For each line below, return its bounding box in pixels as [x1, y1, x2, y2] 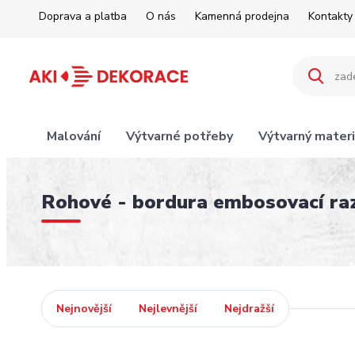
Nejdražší [224, 301, 274, 316]
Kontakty [308, 9, 353, 24]
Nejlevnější [139, 301, 197, 316]
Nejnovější [56, 301, 112, 316]
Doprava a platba [39, 9, 127, 24]
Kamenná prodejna [195, 9, 289, 24]
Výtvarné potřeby [125, 128, 233, 145]
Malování [46, 128, 101, 145]
